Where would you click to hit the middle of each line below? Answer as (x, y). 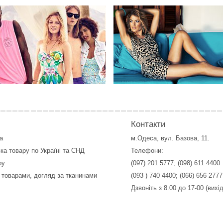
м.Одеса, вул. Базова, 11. (170, 138)
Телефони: (147, 150)
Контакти (148, 124)
